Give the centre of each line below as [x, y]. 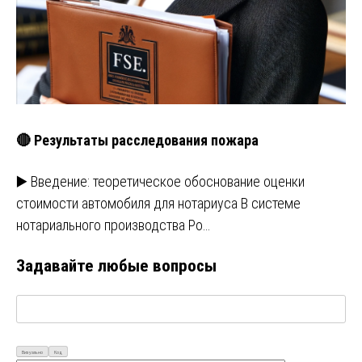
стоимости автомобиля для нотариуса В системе [158, 203]
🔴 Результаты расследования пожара [137, 140]
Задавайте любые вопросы [116, 265]
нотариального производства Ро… [113, 225]
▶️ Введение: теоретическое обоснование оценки [160, 181]
